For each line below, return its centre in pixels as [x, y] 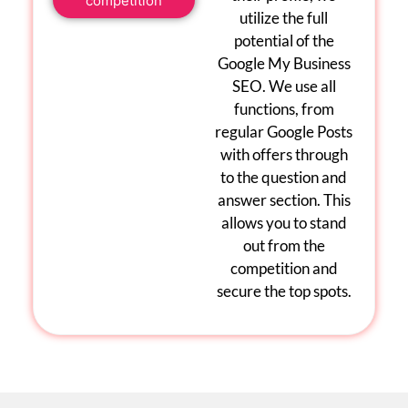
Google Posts [310, 131]
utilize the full [284, 17]
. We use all [299, 86]
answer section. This [284, 199]
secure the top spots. [284, 291]
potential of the [284, 40]
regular [241, 131]
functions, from [284, 108]
